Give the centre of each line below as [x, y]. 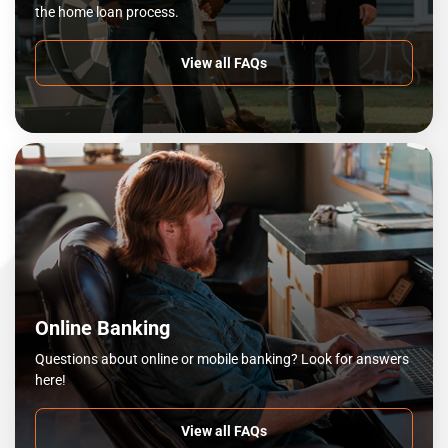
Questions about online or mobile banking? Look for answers [222, 359]
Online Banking [102, 328]
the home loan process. [107, 12]
